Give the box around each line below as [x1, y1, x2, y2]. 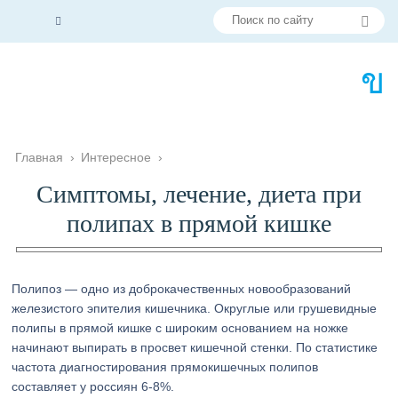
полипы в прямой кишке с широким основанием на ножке [12, 321, 349, 335]
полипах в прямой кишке [66, 210, 331, 237]
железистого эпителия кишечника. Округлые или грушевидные [12, 301, 378, 315]
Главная [15, 150, 64, 164]
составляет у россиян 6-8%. [12, 379, 175, 394]
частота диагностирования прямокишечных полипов [12, 360, 319, 374]
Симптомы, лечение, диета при [36, 180, 362, 208]
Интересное [81, 150, 152, 164]
